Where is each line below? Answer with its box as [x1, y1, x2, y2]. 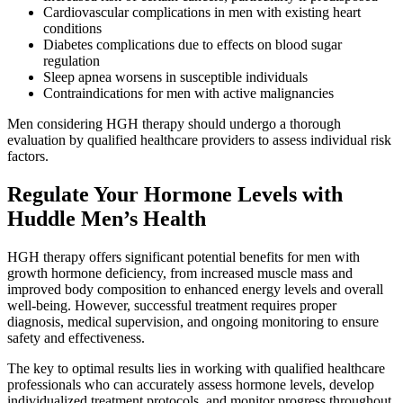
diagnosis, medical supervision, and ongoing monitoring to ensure [7, 313, 379, 329]
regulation [43, 52, 100, 68]
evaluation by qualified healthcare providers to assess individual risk [7, 131, 391, 148]
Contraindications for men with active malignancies [43, 85, 334, 101]
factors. [7, 148, 49, 164]
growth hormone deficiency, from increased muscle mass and [7, 264, 353, 281]
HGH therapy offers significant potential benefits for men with [7, 248, 360, 264]
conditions [43, 20, 102, 36]
